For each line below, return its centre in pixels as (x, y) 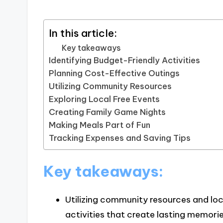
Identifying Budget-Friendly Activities (125, 60)
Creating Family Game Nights (108, 112)
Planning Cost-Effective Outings (114, 73)
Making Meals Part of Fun (100, 125)
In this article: (83, 33)
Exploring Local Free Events (105, 99)
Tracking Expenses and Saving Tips (120, 138)
